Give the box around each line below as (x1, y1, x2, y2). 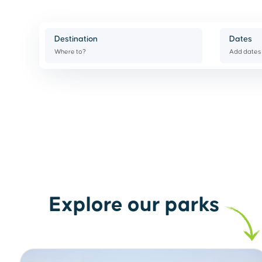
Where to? (54, 49, 87, 56)
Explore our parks (49, 194, 220, 216)
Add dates (229, 49, 261, 56)
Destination (54, 35, 98, 44)
